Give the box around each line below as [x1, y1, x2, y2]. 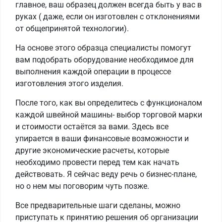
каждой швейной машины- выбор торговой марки [15, 110, 202, 120]
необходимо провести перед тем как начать [15, 158, 179, 167]
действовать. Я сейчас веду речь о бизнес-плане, [15, 169, 197, 179]
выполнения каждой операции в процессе [15, 67, 171, 77]
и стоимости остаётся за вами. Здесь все [15, 122, 168, 132]
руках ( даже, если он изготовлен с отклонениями [15, 12, 200, 22]
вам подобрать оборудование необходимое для [15, 55, 194, 65]
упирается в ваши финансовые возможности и [15, 134, 189, 144]
